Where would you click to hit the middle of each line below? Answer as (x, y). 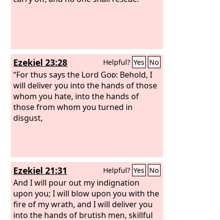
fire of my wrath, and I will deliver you (83, 204)
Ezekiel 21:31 (41, 170)
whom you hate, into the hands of (76, 96)
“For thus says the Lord (57, 74)
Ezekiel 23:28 (41, 62)
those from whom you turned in (73, 107)
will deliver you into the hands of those (85, 85)
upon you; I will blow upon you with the (86, 193)
